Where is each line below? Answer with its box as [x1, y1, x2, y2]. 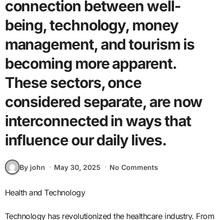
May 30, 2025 [54, 163, 101, 171]
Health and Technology [10, 188, 85, 198]
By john [19, 163, 45, 171]
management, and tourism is [4, 35, 194, 54]
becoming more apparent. [4, 55, 176, 73]
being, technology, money [4, 16, 178, 34]
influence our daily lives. [4, 131, 166, 149]
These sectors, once [4, 74, 142, 92]
